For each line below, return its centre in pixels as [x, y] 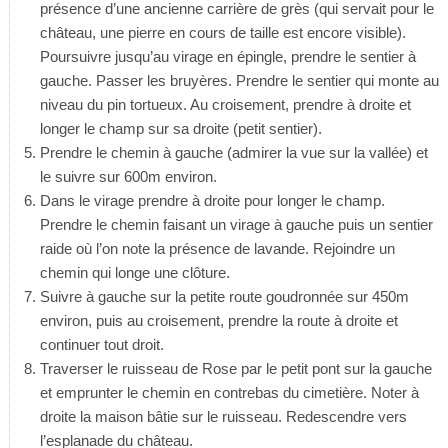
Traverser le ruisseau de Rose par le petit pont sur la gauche [235, 368]
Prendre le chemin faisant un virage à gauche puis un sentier [236, 224]
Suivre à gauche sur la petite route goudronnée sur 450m [224, 296]
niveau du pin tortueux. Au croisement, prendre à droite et [225, 104]
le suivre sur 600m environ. [128, 176]
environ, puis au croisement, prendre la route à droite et [218, 320]
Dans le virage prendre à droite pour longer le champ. [212, 200]
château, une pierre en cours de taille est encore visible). [222, 32]
